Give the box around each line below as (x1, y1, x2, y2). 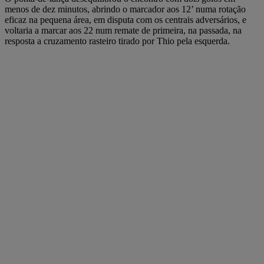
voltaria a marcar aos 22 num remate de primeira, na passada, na (5, 25, 242, 35)
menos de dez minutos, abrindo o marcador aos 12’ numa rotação (5, 4, 246, 14)
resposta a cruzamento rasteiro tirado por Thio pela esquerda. (5, 35, 230, 46)
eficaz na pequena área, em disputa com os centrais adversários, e (5, 14, 246, 25)
